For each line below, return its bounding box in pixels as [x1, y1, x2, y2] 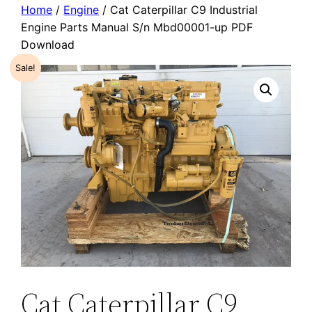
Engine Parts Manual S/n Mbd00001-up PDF [21, 20, 253, 35]
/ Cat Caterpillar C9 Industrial [99, 3, 258, 17]
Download [21, 38, 75, 52]
